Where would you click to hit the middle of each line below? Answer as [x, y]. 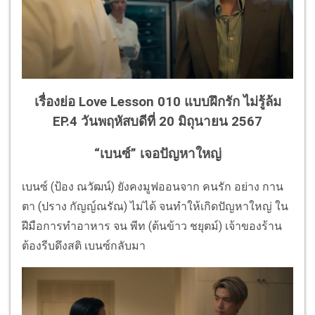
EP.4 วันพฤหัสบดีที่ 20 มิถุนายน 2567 [157, 121]
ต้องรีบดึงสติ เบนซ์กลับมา [84, 245]
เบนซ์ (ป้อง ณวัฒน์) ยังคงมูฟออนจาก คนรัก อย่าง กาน [153, 186]
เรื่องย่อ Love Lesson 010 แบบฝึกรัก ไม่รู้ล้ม [157, 102]
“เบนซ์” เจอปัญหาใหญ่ [157, 154]
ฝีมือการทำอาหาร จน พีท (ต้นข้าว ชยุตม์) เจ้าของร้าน [152, 226]
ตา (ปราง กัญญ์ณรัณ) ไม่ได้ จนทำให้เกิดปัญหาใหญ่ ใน [155, 206]
